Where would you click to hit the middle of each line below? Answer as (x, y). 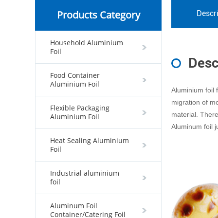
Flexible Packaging (80, 108)
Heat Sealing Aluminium (90, 140)
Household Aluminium (87, 43)
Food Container (75, 75)
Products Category (98, 15)
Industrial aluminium (85, 173)
